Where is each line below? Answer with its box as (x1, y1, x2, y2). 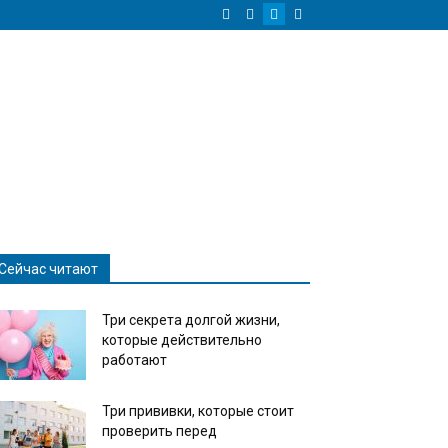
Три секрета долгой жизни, (102, 312, 280, 328)
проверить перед (102, 423, 217, 439)
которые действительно (102, 332, 262, 348)
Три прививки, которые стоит (102, 403, 294, 419)
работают (102, 352, 167, 368)
